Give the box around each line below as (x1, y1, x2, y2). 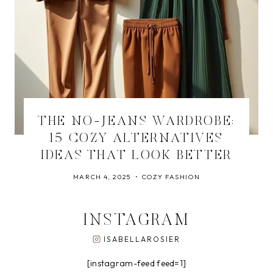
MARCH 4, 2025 (73, 172, 132, 181)
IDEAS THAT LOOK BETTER (40, 149, 233, 163)
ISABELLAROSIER (103, 235, 181, 244)
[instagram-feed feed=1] (87, 258, 186, 269)
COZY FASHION (141, 172, 200, 181)
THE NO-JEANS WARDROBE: (37, 115, 236, 129)
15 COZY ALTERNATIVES (49, 132, 224, 146)
